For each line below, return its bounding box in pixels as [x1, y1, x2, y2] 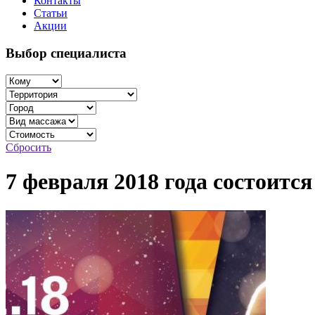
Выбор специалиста [6, 46, 127, 61]
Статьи [34, 7, 67, 20]
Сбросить [6, 141, 51, 153]
